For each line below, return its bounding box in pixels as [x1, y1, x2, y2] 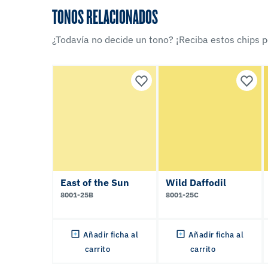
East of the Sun [60, 176, 129, 188]
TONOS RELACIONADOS [52, 2, 158, 29]
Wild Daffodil [166, 176, 226, 188]
